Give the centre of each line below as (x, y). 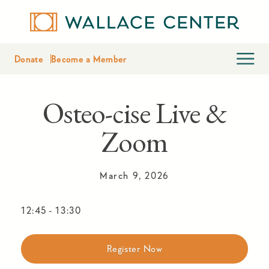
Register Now (134, 249)
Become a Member (89, 59)
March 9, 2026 (134, 175)
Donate (29, 59)
